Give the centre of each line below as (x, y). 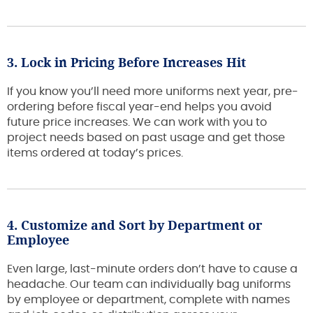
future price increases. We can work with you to (137, 122)
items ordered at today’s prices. (95, 153)
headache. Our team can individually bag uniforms (149, 284)
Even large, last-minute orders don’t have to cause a (152, 269)
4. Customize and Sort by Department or (134, 225)
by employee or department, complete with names (148, 299)
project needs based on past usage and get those (146, 137)
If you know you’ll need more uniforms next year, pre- (153, 91)
